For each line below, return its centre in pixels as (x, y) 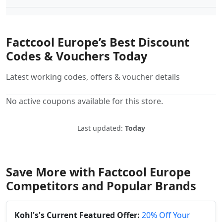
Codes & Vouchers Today (77, 56)
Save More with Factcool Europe (98, 172)
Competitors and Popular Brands (101, 186)
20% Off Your (166, 215)
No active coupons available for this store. (84, 101)
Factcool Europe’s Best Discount (98, 42)
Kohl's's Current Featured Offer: (77, 215)
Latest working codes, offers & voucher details (93, 77)
